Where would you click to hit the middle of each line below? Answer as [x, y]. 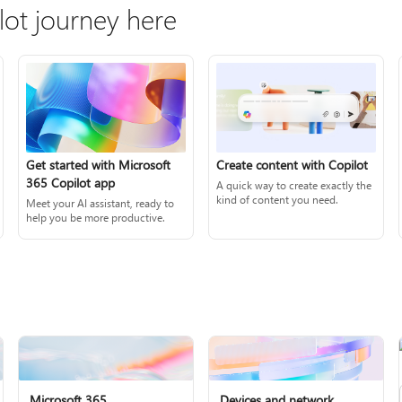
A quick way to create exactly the [294, 184]
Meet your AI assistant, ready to [100, 203]
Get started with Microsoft [99, 165]
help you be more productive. [96, 218]
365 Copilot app [71, 183]
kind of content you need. [277, 199]
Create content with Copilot [292, 164]
